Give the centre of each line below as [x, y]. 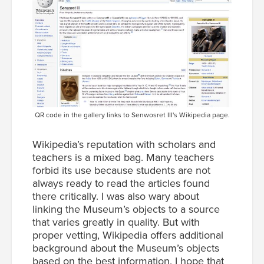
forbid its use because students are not [121, 170]
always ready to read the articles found [121, 183]
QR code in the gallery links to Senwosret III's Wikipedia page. [132, 115]
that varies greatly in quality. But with [116, 222]
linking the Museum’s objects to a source [126, 209]
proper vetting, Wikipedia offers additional [128, 235]
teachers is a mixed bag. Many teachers [123, 157]
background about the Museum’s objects [126, 248]
